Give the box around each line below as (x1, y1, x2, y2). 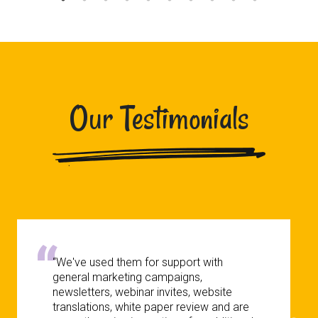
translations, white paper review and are (53, 300, 249, 314)
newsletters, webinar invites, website (53, 285, 232, 299)
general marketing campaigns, (53, 270, 202, 284)
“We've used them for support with (53, 255, 223, 269)
